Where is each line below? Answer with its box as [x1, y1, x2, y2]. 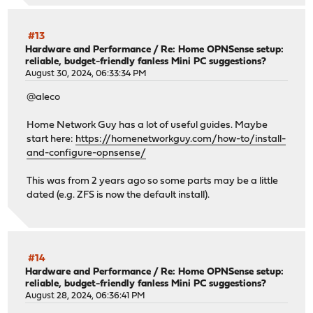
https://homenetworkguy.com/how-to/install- [75, 134, 286, 145]
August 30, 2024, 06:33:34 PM [25, 69, 147, 79]
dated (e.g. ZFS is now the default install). [27, 190, 210, 201]
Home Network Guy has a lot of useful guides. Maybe [27, 120, 268, 131]
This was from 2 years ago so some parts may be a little [27, 176, 279, 187]
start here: [27, 134, 76, 145]
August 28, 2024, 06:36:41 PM [25, 291, 146, 300]
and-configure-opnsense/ [27, 148, 147, 159]
